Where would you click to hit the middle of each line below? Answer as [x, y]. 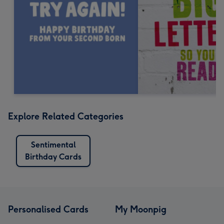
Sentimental [53, 144]
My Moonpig [141, 209]
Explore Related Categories [66, 116]
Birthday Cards [53, 156]
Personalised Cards [48, 209]
